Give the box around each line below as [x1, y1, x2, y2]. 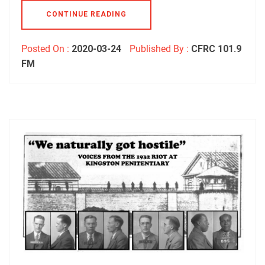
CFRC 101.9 [191, 43, 241, 54]
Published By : [127, 43, 191, 54]
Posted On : [21, 43, 72, 54]
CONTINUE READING [46, 10, 127, 18]
